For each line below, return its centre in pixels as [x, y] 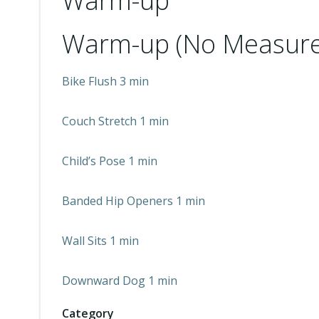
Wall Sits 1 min [100, 241]
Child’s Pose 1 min [110, 161]
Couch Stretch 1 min [115, 121]
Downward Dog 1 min [120, 281]
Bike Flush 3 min [105, 81]
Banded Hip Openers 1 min [134, 201]
